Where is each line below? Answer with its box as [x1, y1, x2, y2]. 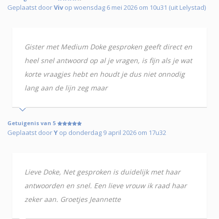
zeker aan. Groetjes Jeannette [24, 195, 121, 204]
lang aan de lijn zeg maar [24, 83, 108, 93]
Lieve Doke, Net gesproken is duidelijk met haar [24, 167, 180, 177]
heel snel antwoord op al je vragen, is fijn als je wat [24, 56, 192, 66]
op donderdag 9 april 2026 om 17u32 [58, 128, 166, 137]
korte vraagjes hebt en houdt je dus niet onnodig [24, 69, 185, 79]
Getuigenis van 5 [7, 119, 57, 127]
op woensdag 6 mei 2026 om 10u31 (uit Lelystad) [63, 3, 206, 12]
